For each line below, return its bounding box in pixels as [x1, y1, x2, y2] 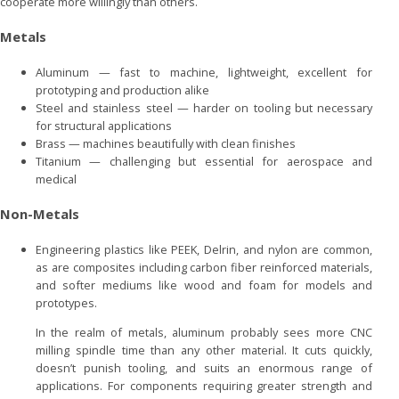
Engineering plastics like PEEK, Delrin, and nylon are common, [36, 241, 372, 258]
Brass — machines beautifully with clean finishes [36, 135, 296, 152]
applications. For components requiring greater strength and [36, 377, 372, 394]
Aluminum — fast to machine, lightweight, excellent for [36, 64, 372, 81]
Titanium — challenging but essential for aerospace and [36, 153, 372, 170]
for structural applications [36, 118, 172, 134]
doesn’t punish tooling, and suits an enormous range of [36, 359, 372, 376]
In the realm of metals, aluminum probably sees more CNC [36, 323, 372, 340]
